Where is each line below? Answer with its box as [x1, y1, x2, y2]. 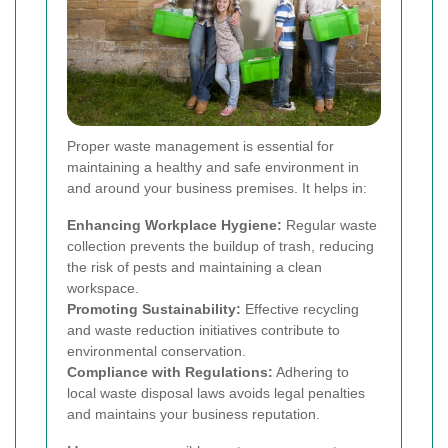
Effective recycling [241, 301, 359, 318]
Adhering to [273, 364, 349, 381]
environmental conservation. [67, 343, 246, 360]
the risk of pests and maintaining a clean [67, 259, 322, 276]
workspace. [67, 280, 139, 297]
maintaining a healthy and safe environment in [67, 159, 359, 176]
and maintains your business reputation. [67, 406, 320, 423]
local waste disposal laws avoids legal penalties [67, 385, 365, 402]
